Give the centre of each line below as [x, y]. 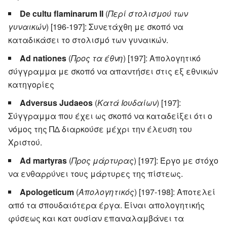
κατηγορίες [31, 84]
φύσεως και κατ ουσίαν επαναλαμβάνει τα [96, 218]
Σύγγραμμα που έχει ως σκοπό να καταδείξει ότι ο [110, 116]
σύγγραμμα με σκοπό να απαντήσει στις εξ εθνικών [113, 71]
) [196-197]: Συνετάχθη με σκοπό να [115, 26]
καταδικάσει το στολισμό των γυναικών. [88, 40]
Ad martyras [43, 160]
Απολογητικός [106, 192]
